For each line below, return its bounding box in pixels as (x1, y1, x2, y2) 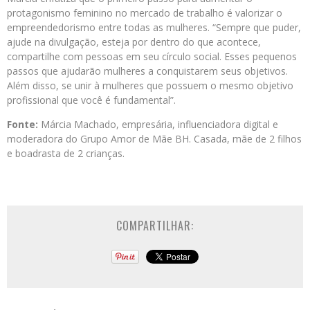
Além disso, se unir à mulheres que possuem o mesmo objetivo (7, 79, 293, 93)
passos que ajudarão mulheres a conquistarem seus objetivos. (7, 64, 288, 78)
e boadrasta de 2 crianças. (7, 147, 125, 161)
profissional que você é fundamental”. (7, 93, 176, 107)
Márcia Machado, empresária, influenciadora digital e (38, 118, 278, 131)
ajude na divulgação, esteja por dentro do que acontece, (7, 35, 261, 49)
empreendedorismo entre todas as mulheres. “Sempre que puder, (7, 21, 301, 35)
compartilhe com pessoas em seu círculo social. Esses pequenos (7, 50, 297, 64)
